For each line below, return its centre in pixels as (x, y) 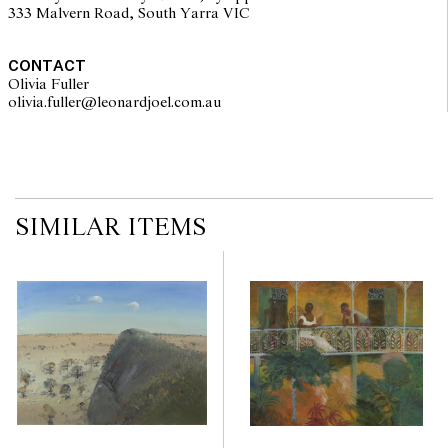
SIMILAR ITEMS (110, 228)
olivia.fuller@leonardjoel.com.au (210, 102)
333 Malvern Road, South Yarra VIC (128, 13)
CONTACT (46, 65)
